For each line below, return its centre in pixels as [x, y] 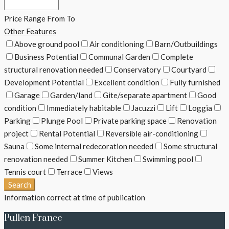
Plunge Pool [62, 120]
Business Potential [46, 56]
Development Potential [44, 82]
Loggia [200, 108]
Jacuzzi [143, 108]
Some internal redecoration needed [94, 146]
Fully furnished [195, 82]
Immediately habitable [84, 108]
